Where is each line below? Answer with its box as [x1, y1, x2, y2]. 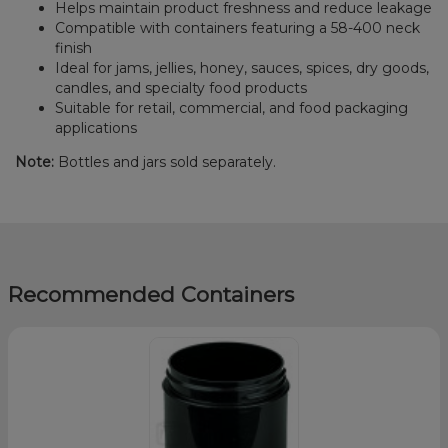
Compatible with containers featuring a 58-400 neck [55, 18, 421, 37]
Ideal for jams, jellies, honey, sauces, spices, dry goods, [55, 58, 430, 77]
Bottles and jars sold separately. [54, 152, 277, 171]
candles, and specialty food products [55, 78, 308, 97]
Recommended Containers [8, 282, 294, 308]
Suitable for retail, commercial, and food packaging [55, 98, 409, 117]
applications [55, 118, 138, 137]
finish [55, 38, 93, 57]
